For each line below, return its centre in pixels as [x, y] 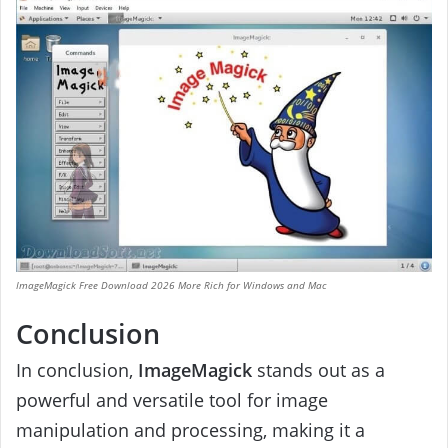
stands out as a [318, 369]
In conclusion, [77, 369]
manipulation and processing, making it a [190, 429]
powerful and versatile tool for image [172, 399]
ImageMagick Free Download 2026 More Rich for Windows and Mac [171, 285]
